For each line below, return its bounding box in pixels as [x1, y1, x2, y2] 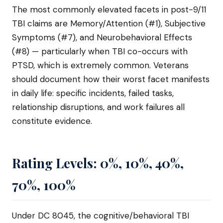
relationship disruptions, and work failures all [12, 102, 185, 112]
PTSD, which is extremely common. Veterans [12, 60, 189, 71]
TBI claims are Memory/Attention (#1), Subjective [12, 18, 206, 29]
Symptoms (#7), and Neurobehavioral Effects [12, 32, 192, 43]
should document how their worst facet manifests [12, 74, 210, 85]
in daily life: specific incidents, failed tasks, [12, 88, 174, 99]
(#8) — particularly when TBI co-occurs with [12, 46, 188, 57]
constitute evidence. [12, 115, 92, 126]
